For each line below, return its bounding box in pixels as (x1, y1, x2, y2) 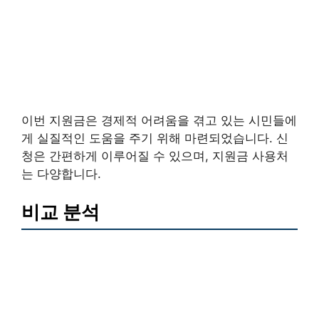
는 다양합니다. (21, 167, 101, 182)
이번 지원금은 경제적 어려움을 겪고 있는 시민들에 (21, 113, 297, 128)
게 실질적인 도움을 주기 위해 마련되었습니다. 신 (21, 131, 288, 146)
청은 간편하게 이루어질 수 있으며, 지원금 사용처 (21, 149, 288, 164)
